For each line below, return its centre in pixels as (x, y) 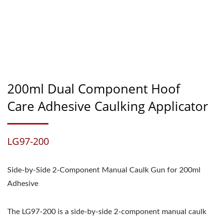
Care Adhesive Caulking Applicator (108, 106)
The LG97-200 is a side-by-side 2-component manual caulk (107, 212)
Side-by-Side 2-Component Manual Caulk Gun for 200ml (104, 170)
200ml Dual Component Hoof (94, 89)
